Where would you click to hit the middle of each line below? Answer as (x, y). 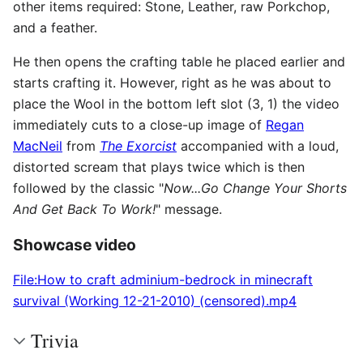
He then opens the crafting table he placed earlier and (179, 62)
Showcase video (75, 244)
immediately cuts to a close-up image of (139, 125)
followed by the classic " (88, 188)
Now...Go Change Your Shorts (255, 188)
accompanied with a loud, (258, 146)
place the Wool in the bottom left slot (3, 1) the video (176, 104)
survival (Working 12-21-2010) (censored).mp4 (155, 301)
